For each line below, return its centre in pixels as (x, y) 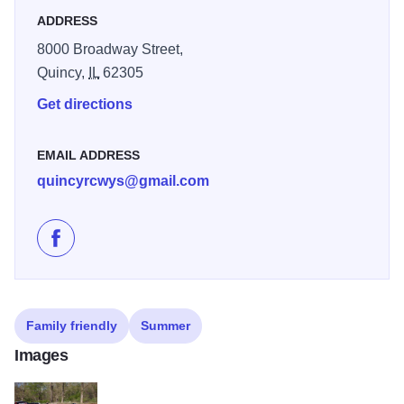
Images (41, 356)
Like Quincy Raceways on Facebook (172, 247)
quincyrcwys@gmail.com (123, 181)
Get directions (85, 105)
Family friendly (72, 326)
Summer (165, 326)
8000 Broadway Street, (110, 50)
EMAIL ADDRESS (88, 156)
